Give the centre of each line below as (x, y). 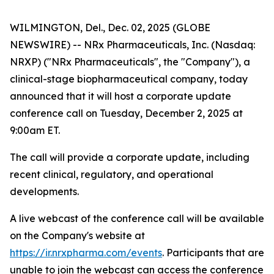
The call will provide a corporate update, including (130, 157)
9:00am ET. (35, 130)
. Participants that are (213, 253)
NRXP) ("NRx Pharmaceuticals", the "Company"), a (130, 62)
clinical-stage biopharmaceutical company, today (129, 79)
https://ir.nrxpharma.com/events (86, 253)
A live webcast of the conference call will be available (137, 218)
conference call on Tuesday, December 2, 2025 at (126, 113)
